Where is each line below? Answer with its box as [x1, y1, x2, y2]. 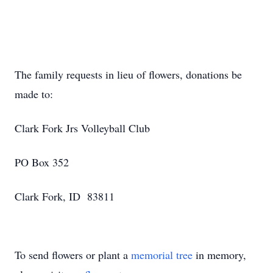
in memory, [193, 247, 246, 262]
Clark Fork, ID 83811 [15, 189, 115, 204]
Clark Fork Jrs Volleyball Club [15, 121, 150, 135]
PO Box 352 [15, 155, 69, 169]
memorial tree [131, 247, 193, 262]
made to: [15, 87, 53, 101]
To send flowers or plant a [15, 247, 131, 262]
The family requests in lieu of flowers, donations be [15, 67, 242, 82]
